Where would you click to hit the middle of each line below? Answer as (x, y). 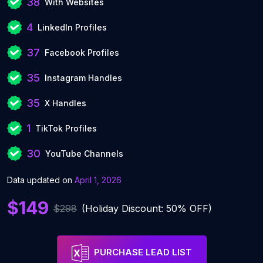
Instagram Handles (83, 78)
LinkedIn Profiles (72, 27)
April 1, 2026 (98, 180)
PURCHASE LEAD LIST (143, 252)
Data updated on (41, 180)
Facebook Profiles (82, 53)
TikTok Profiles (66, 128)
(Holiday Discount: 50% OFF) (147, 208)
